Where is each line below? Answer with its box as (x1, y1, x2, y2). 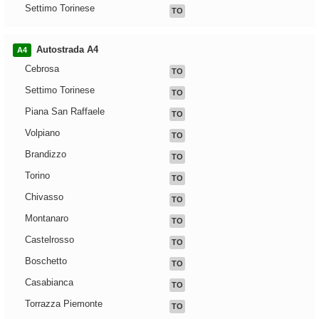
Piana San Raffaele (25, 106, 105, 117)
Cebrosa (25, 63, 59, 75)
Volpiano (25, 127, 60, 139)
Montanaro (25, 213, 68, 224)
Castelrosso (25, 234, 74, 246)
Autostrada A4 (36, 44, 98, 56)
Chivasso (25, 192, 63, 203)
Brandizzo (25, 149, 66, 160)
